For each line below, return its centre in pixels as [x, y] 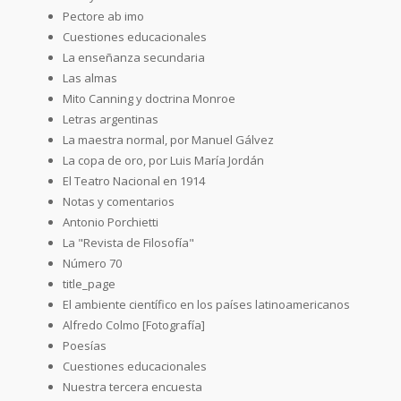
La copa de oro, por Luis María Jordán [163, 160]
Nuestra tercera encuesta [132, 386]
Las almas [90, 77]
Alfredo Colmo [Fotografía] [134, 324]
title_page [89, 283]
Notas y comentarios [119, 201]
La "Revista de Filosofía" [128, 242]
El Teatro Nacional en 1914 [134, 180]
